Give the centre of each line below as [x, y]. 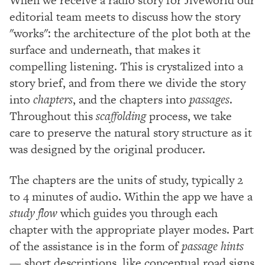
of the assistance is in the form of [96, 246]
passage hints [213, 246]
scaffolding [121, 116]
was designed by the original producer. [107, 149]
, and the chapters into [131, 99]
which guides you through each [138, 213]
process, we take [189, 116]
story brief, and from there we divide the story [127, 83]
